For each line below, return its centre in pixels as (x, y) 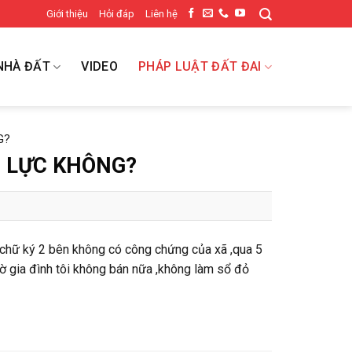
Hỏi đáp (116, 13)
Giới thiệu (67, 13)
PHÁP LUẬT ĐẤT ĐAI (200, 66)
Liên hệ (161, 13)
